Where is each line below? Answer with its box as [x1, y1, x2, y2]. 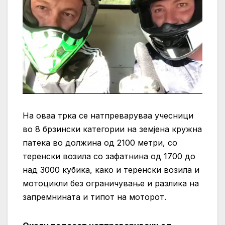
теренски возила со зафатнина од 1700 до [23, 151, 195, 162]
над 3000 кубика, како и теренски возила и [23, 165, 199, 175]
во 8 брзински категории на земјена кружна [23, 124, 202, 135]
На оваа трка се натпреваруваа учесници [23, 110, 193, 121]
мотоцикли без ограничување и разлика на [23, 178, 199, 189]
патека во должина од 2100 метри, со [23, 138, 177, 148]
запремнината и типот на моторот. [23, 192, 166, 202]
